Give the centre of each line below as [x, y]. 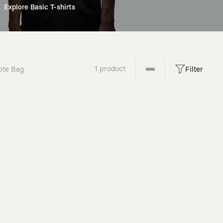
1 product [110, 69]
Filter [194, 69]
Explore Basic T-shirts [39, 7]
